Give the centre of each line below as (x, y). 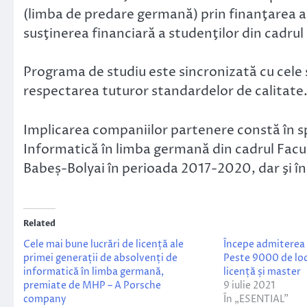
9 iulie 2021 (249, 286)
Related (39, 224)
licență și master (262, 272)
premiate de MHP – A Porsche (92, 286)
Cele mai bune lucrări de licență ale (103, 245)
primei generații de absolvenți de (100, 258)
